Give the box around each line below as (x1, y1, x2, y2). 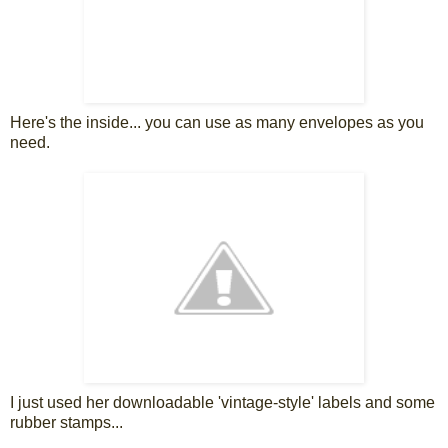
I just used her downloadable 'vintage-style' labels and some (10, 394, 435, 412)
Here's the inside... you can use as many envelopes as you (10, 114, 424, 132)
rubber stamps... (10, 414, 123, 432)
